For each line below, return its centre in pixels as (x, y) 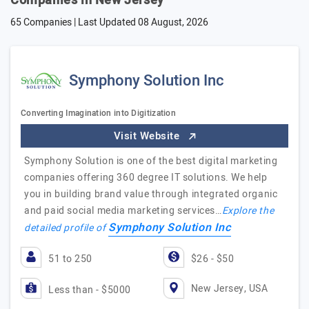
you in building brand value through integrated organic (151, 194)
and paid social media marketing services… (123, 211)
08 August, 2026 (173, 22)
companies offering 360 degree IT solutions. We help (146, 178)
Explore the (248, 211)
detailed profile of (66, 228)
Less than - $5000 (90, 290)
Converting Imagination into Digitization (98, 113)
